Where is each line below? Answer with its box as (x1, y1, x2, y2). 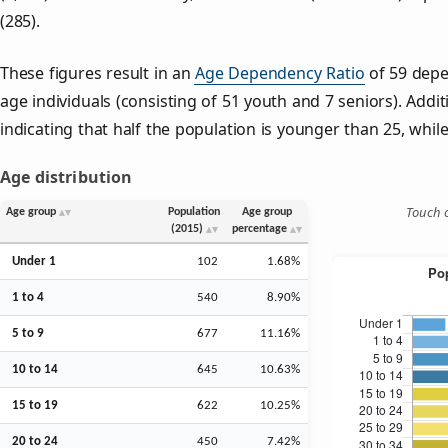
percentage (232, 222, 287, 235)
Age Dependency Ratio (195, 61, 365, 84)
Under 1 (12, 254, 56, 268)
